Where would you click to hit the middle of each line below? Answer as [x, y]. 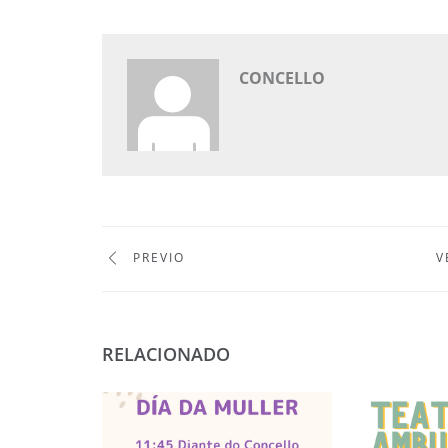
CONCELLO [282, 78]
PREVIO [156, 258]
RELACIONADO [166, 353]
